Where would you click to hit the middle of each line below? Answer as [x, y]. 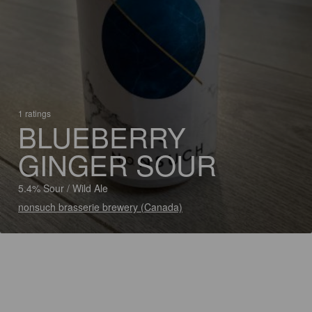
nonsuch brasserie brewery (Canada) [100, 207]
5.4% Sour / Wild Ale [63, 188]
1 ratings [34, 113]
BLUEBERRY [102, 136]
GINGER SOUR [117, 164]
